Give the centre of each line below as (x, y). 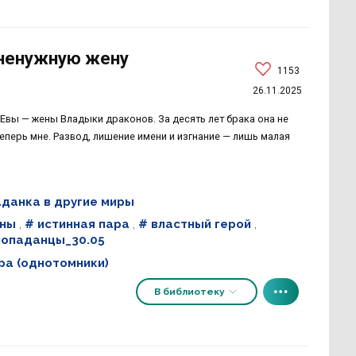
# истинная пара (77, 224)
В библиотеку (190, 291)
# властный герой (194, 224)
